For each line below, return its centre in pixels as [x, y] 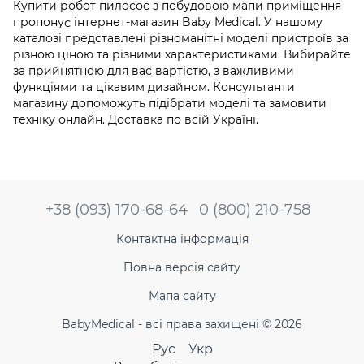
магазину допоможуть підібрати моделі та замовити [170, 104]
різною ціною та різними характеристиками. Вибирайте [182, 55]
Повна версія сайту [182, 267]
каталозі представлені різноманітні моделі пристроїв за [181, 39]
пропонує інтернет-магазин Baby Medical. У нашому [168, 22]
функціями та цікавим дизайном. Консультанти [154, 87]
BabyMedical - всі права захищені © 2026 [182, 324]
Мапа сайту [182, 295]
